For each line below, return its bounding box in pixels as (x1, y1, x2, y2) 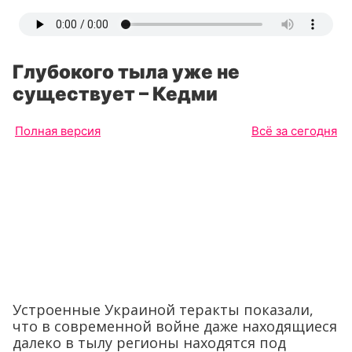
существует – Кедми (13, 82, 218, 105)
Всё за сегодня (251, 123, 337, 138)
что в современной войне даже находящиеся (13, 316, 337, 335)
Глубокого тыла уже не (13, 60, 240, 83)
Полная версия (15, 123, 101, 138)
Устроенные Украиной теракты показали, (13, 299, 313, 319)
